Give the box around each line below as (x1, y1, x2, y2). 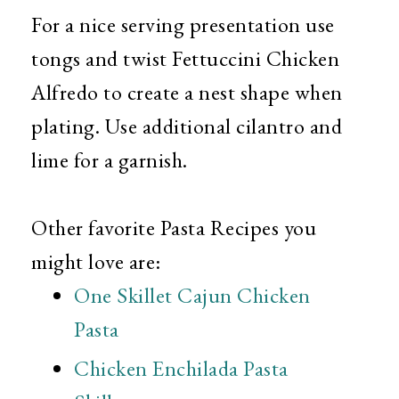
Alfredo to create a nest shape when (31, 80, 343, 109)
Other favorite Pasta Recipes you (31, 216, 316, 244)
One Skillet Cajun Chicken (74, 283, 311, 312)
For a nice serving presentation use (31, 12, 335, 41)
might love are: (31, 249, 161, 278)
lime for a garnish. (31, 148, 188, 176)
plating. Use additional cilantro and (31, 114, 342, 142)
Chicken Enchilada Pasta (74, 356, 289, 385)
